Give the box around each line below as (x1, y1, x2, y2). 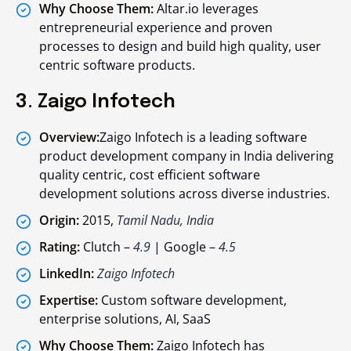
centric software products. (39, 56, 195, 74)
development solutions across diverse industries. (39, 185, 330, 203)
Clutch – (80, 238, 133, 256)
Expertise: (39, 291, 98, 309)
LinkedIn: (39, 265, 94, 283)
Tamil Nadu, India (117, 212, 214, 230)
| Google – (150, 238, 219, 256)
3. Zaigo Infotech (16, 92, 175, 113)
